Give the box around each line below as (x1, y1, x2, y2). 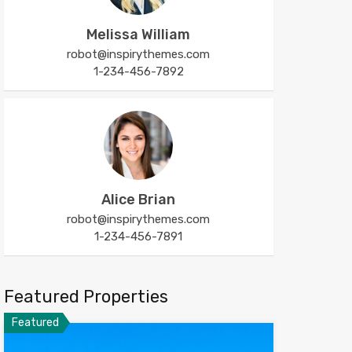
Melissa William (86, 26, 191, 43)
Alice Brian (101, 191, 176, 208)
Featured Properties (3, 286, 168, 307)
